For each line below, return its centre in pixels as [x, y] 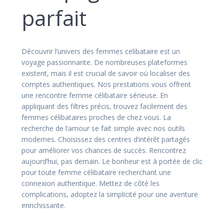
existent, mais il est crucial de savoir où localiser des [106, 73]
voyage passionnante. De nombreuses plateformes [104, 62]
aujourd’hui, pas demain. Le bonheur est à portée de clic [112, 161]
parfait [54, 17]
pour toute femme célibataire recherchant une [96, 172]
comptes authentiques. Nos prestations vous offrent [106, 84]
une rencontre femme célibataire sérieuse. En [95, 95]
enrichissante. [43, 205]
